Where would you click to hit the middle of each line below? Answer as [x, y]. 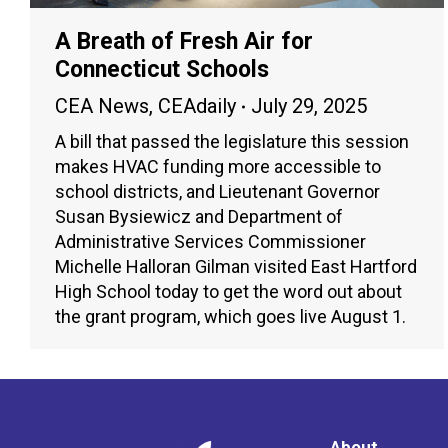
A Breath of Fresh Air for [184, 42]
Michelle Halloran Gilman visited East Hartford [236, 267]
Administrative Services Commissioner [210, 242]
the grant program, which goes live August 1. [230, 317]
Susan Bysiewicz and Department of [199, 217]
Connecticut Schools [162, 70]
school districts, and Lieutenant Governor [217, 192]
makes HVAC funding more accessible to [218, 167]
